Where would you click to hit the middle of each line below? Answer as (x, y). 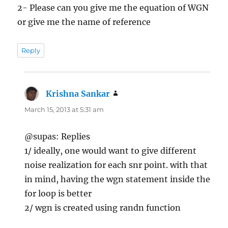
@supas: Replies (58, 137)
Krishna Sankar (78, 94)
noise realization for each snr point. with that (116, 165)
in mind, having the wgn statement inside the (118, 179)
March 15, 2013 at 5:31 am (64, 110)
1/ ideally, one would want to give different (111, 151)
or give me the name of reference (84, 22)
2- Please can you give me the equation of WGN (113, 8)
